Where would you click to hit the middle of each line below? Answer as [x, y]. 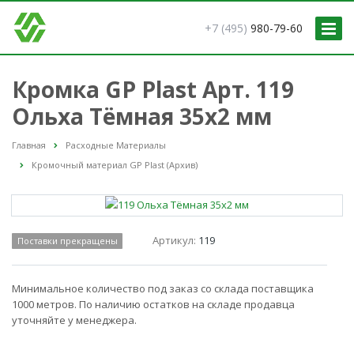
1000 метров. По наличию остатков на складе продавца [153, 305]
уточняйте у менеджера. [74, 320]
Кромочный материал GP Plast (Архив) [115, 165]
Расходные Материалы [116, 145]
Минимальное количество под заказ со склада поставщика [163, 289]
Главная [29, 145]
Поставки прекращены [67, 241]
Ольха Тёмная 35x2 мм [142, 116]
